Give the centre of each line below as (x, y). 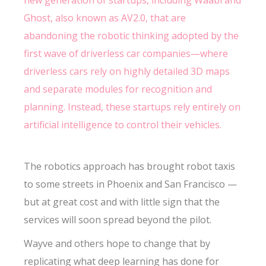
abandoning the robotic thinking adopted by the (132, 36)
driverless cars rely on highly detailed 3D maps (127, 71)
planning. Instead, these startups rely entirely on (132, 107)
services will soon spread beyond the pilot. (118, 220)
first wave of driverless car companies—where (126, 53)
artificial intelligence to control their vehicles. (124, 125)
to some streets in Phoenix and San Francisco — (131, 184)
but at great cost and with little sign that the (122, 202)
